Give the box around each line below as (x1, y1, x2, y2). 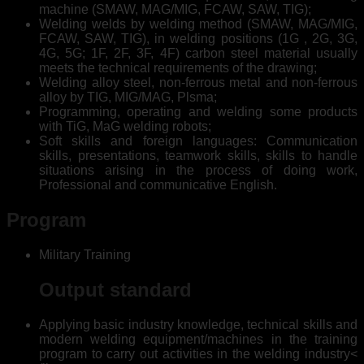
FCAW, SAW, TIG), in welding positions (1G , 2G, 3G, (39, 32, 357, 46)
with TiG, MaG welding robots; (39, 119, 211, 134)
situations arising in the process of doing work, (39, 163, 357, 178)
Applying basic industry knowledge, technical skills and (39, 318, 357, 332)
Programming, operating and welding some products (39, 105, 357, 119)
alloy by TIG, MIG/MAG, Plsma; (39, 90, 217, 105)
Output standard (39, 279, 192, 301)
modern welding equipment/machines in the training (39, 332, 357, 347)
